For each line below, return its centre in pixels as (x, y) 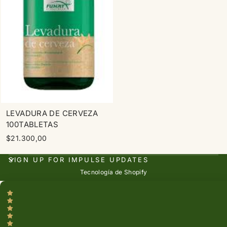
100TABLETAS (32, 124)
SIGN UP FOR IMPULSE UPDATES (79, 159)
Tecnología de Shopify (113, 172)
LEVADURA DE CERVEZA (52, 113)
